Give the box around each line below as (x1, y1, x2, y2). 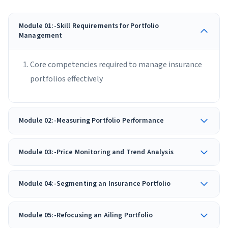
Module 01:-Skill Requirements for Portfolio (19, 21, 159, 31)
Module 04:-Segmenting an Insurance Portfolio (19, 178, 171, 189)
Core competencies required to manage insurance (30, 59, 202, 70)
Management (19, 31, 63, 41)
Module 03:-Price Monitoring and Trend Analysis (19, 147, 174, 157)
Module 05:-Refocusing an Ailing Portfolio (19, 210, 153, 220)
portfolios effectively (30, 73, 103, 84)
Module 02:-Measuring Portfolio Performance (19, 115, 164, 126)
